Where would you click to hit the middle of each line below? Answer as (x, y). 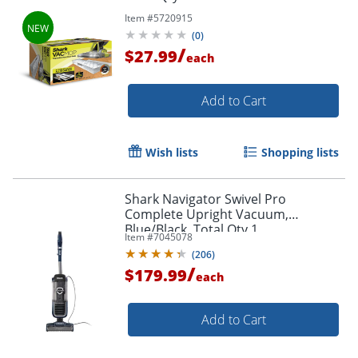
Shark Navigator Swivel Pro (205, 199)
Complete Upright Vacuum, (207, 214)
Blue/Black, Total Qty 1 (191, 229)
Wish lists (172, 152)
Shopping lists (300, 152)
